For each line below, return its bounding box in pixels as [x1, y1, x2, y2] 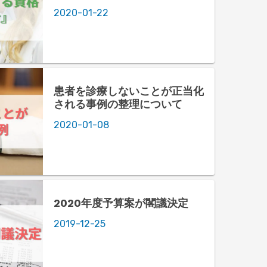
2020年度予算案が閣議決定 [54, 196, 188, 209]
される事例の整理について [54, 97, 182, 110]
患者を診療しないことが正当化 [54, 84, 204, 97]
